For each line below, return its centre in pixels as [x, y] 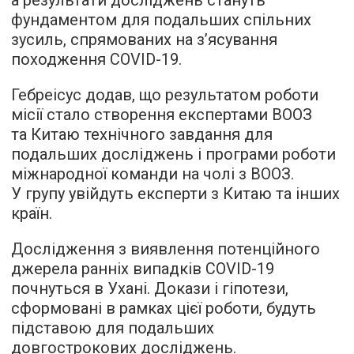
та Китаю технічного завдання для [142, 134]
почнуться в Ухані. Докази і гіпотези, [150, 288]
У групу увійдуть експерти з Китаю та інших [175, 193]
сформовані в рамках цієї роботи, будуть [164, 308]
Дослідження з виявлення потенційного [166, 249]
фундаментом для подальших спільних [161, 19]
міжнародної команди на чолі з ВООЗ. [153, 173]
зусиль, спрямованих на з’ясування [144, 39]
